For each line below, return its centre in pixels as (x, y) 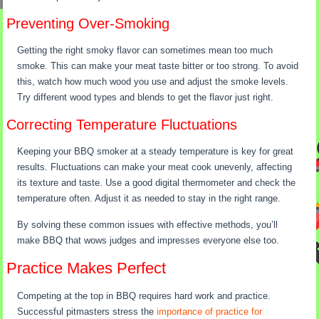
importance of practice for (210, 312)
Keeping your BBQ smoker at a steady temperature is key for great (156, 152)
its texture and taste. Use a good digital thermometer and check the (157, 183)
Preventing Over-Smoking (88, 24)
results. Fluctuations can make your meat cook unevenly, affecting (155, 167)
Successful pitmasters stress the (87, 312)
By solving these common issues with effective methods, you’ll (148, 225)
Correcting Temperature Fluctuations (122, 125)
